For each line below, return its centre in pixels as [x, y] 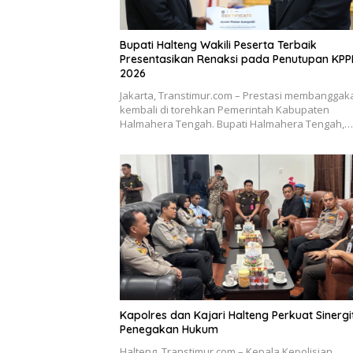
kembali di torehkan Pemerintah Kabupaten [225, 109]
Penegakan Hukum [169, 330]
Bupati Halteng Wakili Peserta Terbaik [218, 45]
